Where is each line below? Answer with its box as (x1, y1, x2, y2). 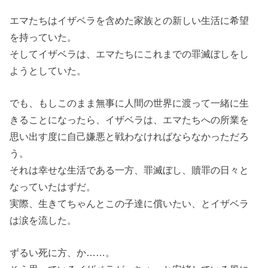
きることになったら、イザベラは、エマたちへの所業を (10, 114, 249, 126)
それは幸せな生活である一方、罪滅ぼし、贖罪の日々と (10, 165, 249, 176)
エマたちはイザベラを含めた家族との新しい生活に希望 (10, 14, 249, 26)
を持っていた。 (10, 31, 77, 42)
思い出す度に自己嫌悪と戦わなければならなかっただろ (10, 131, 249, 142)
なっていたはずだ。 (10, 181, 96, 193)
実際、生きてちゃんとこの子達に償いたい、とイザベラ (10, 198, 249, 209)
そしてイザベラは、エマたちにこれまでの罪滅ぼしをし (10, 48, 249, 59)
